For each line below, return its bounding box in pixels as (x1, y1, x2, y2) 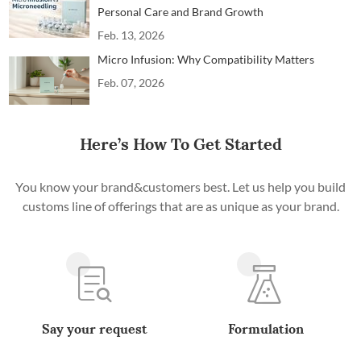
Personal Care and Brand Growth (98, 4, 264, 19)
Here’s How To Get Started (79, 133, 282, 154)
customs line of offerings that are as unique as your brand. (22, 197, 339, 214)
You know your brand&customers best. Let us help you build (15, 178, 346, 194)
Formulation (228, 320, 305, 337)
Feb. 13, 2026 (98, 27, 165, 42)
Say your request (42, 320, 148, 337)
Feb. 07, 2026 (98, 75, 165, 89)
